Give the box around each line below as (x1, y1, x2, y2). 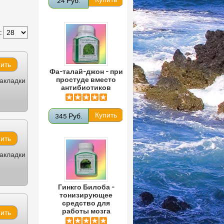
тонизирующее (59, 192, 112, 199)
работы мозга (61, 208, 110, 215)
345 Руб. (55, 113, 82, 120)
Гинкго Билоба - (57, 184, 114, 191)
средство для (62, 200, 110, 207)
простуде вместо (56, 76, 116, 83)
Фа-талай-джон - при (49, 68, 123, 75)
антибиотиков (61, 84, 111, 91)
